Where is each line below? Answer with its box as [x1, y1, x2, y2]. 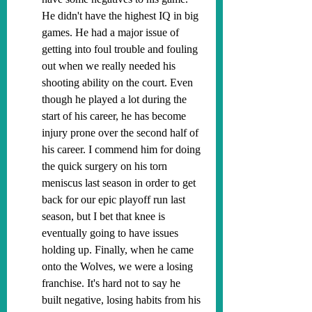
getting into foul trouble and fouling [42, 43, 201, 55]
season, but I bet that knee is [42, 210, 168, 222]
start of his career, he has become [42, 110, 189, 122]
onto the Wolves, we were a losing [42, 260, 196, 272]
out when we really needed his [42, 60, 178, 72]
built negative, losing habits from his [42, 294, 203, 306]
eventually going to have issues [42, 227, 181, 239]
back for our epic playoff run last [42, 194, 188, 205]
